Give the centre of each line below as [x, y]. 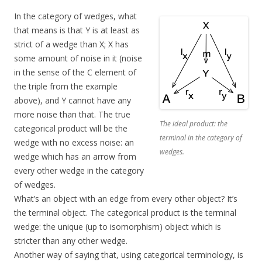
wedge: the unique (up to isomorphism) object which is [118, 226]
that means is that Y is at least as [77, 30]
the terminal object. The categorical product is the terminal [125, 212]
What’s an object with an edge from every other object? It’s [126, 198]
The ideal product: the [194, 123]
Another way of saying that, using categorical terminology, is [129, 254]
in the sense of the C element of [75, 72]
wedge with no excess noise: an [74, 142]
